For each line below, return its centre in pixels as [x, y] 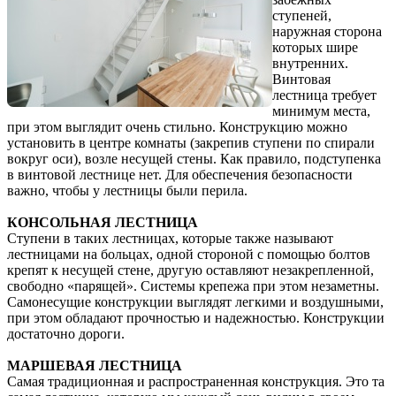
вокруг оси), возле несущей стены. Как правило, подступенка [194, 158]
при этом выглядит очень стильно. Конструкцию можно [177, 126]
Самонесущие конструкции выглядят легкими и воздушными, [195, 301]
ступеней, [302, 15]
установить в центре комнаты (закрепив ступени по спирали [191, 142]
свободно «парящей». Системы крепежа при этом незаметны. [193, 286]
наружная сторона [327, 31]
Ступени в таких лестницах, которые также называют [170, 238]
